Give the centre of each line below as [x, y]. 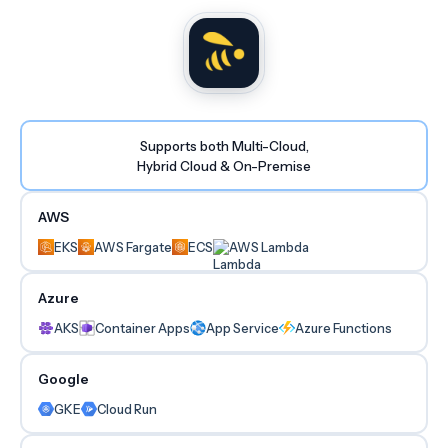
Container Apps [142, 328]
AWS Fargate [132, 247]
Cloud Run [126, 409]
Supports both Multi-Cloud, [224, 145]
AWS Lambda [268, 247]
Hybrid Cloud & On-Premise [224, 165]
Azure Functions [343, 328]
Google [63, 378]
